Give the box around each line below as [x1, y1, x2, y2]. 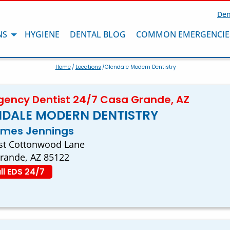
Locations [75, 63, 101, 71]
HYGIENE [25, 29, 60, 40]
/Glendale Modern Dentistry [102, 63, 176, 71]
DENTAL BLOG [70, 29, 126, 40]
